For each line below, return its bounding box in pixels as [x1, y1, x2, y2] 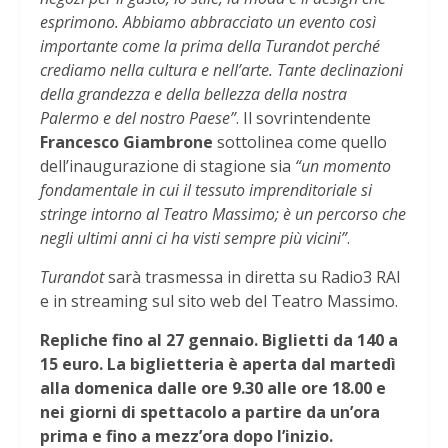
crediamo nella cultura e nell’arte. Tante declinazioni [40, 59, 403, 82]
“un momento [295, 155, 391, 178]
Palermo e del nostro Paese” [40, 107, 236, 130]
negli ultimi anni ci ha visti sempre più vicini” [40, 227, 347, 250]
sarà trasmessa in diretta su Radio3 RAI [104, 266, 401, 289]
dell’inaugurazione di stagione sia [40, 155, 295, 178]
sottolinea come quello [213, 131, 387, 154]
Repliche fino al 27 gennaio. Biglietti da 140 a [40, 329, 398, 352]
